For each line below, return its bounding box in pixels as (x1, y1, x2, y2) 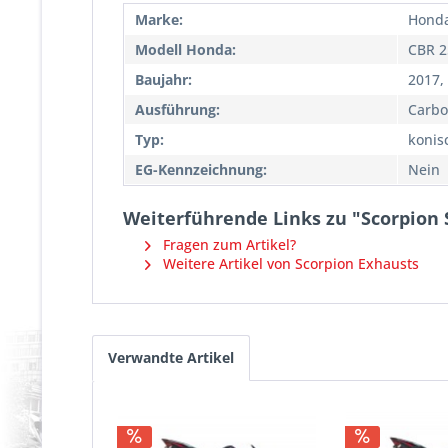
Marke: (135, 10, 183, 30)
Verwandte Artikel (108, 348, 234, 368)
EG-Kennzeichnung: (135, 160, 267, 180)
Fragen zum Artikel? (159, 235, 296, 255)
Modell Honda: (135, 40, 236, 60)
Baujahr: (135, 70, 192, 90)
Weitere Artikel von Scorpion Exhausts (159, 254, 419, 274)
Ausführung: (135, 100, 220, 120)
